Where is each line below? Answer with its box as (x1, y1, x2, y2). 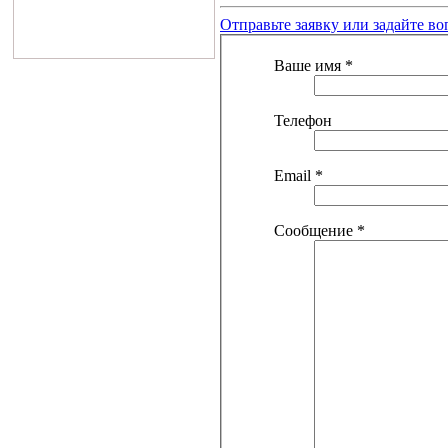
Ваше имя (274, 57, 341, 75)
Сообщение (274, 222, 353, 240)
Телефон (274, 112, 332, 130)
